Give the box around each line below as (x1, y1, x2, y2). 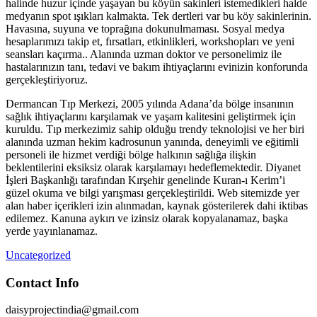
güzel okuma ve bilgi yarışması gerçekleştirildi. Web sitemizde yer (6, 187, 299, 199)
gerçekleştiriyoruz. (6, 74, 88, 86)
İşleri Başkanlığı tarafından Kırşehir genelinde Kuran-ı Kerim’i (6, 174, 285, 186)
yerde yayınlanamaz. (6, 225, 98, 237)
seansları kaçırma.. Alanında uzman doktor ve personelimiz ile (6, 48, 282, 60)
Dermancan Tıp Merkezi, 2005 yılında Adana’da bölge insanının (6, 98, 294, 110)
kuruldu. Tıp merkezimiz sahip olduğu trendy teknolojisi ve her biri (6, 123, 304, 135)
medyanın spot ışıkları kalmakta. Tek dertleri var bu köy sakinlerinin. (6, 10, 311, 22)
